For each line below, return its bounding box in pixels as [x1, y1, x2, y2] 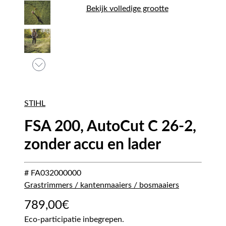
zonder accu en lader [24, 137, 161, 152]
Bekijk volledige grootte [86, 5, 168, 13]
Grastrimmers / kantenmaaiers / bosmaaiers [24, 181, 179, 189]
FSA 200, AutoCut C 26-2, [24, 119, 196, 134]
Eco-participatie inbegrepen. [24, 215, 124, 223]
